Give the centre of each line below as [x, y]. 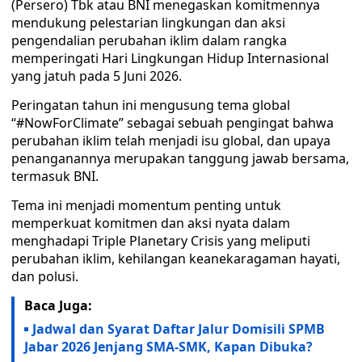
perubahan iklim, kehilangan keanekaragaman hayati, [176, 259]
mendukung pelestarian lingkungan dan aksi [148, 23]
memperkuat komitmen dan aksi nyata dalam [151, 223]
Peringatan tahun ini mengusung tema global [151, 105]
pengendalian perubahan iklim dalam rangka [149, 40]
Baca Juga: [58, 305]
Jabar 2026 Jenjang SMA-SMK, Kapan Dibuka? [168, 347]
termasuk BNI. [55, 176]
